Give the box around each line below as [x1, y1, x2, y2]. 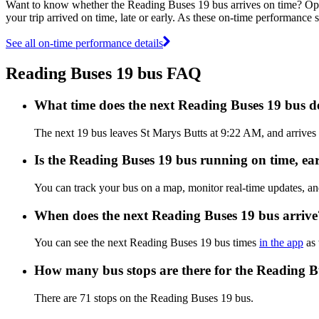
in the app [259, 236, 303, 249]
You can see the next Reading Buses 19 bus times [34, 236, 259, 249]
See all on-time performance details [6, 36, 163, 49]
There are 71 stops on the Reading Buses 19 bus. [34, 291, 253, 304]
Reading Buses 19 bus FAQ [6, 63, 202, 83]
